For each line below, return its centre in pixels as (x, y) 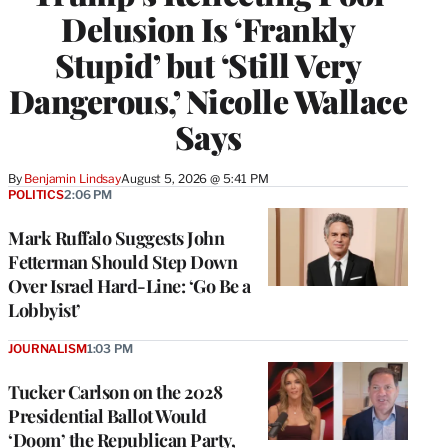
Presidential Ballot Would (107, 415)
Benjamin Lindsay (73, 178)
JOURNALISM (47, 348)
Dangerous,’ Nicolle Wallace (208, 100)
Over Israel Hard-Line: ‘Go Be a (129, 285)
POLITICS (36, 194)
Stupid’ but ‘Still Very (208, 64)
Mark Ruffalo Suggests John (116, 237)
